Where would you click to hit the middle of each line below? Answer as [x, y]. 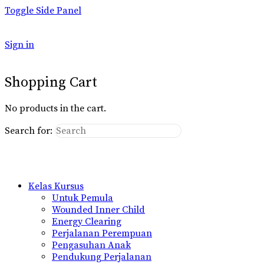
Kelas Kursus [56, 186]
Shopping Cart [51, 82]
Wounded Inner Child [98, 209]
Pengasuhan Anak [91, 245]
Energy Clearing [87, 221]
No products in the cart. [55, 108]
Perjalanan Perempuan [102, 233]
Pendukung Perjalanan [102, 257]
